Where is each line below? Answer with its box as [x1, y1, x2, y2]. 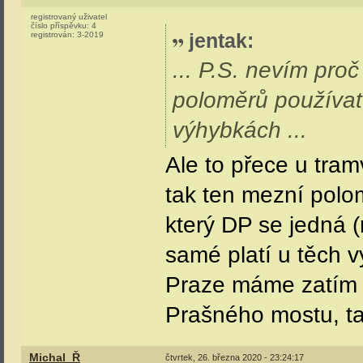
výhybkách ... [173, 117, 307, 143]
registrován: [31, 30, 77, 39]
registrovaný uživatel [31, 12, 107, 21]
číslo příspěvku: [31, 21, 92, 30]
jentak [189, 29, 247, 52]
